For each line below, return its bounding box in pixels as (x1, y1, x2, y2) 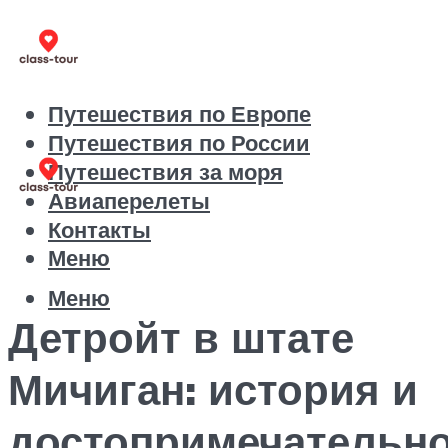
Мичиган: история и (8, 362, 418, 415)
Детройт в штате (8, 310, 354, 363)
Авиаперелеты (48, 186, 210, 216)
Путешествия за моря (48, 157, 283, 187)
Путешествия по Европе (48, 99, 311, 129)
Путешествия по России (48, 128, 310, 158)
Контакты (48, 215, 151, 245)
